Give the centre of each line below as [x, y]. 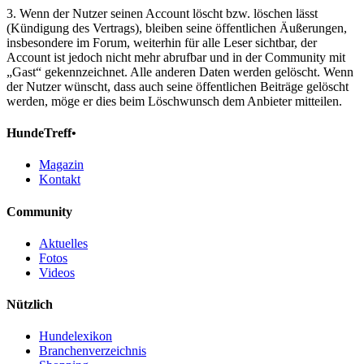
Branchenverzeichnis [93, 351]
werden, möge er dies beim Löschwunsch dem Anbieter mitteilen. [174, 101]
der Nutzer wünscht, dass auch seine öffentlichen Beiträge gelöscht [178, 86]
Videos [57, 272]
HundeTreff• [41, 133]
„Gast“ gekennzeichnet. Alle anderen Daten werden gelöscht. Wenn [180, 71]
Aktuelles [63, 243]
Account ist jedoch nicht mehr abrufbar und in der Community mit [176, 57]
